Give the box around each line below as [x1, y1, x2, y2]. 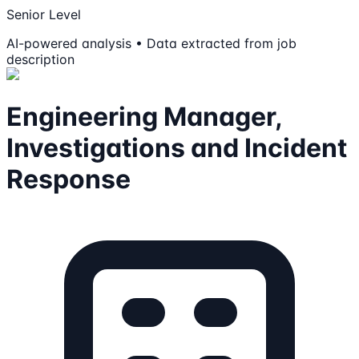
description [6, 51, 75, 68]
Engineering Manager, [6, 100, 282, 132]
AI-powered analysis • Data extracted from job [6, 35, 296, 52]
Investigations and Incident [6, 131, 347, 163]
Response [6, 163, 131, 195]
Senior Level [6, 6, 81, 23]
